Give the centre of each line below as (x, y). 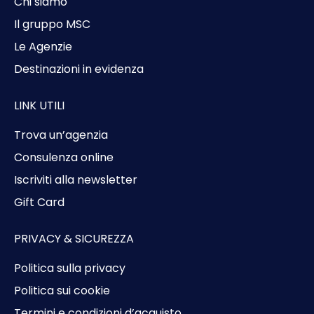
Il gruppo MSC (52, 24)
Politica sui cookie (62, 290)
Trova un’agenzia (61, 135)
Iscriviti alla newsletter (76, 179)
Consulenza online (64, 157)
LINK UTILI (39, 105)
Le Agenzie (43, 46)
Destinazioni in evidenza (79, 69)
